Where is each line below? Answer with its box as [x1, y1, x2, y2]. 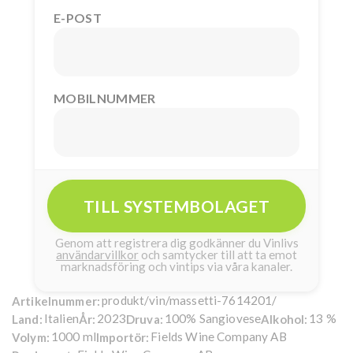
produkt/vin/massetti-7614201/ [102, 293, 277, 308]
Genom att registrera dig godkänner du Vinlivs [54, 236, 299, 251]
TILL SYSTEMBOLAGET [83, 196, 270, 217]
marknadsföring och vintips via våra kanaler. [61, 259, 292, 274]
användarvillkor [56, 247, 139, 262]
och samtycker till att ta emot [141, 247, 297, 262]
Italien [43, 311, 79, 326]
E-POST [54, 10, 102, 26]
